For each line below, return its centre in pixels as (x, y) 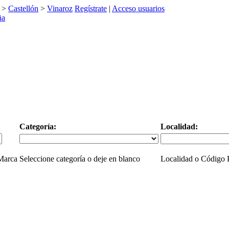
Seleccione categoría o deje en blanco (79, 159)
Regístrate (91, 8)
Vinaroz (60, 8)
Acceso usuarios (138, 8)
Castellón (23, 8)
